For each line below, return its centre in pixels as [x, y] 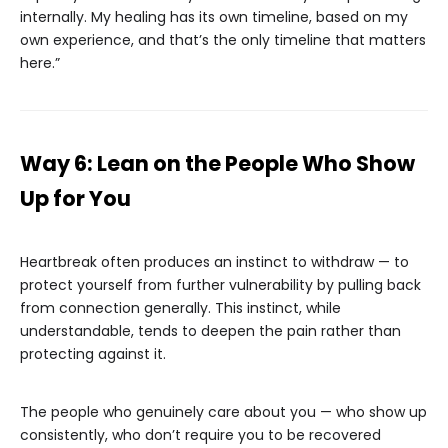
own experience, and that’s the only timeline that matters [223, 40]
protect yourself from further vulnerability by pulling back [220, 285]
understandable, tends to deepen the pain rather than [210, 331]
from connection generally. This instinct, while [180, 308]
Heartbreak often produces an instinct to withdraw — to [214, 262]
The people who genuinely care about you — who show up [223, 412]
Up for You [75, 199]
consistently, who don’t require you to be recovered [200, 435]
